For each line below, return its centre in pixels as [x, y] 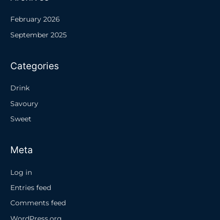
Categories [35, 66]
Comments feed [38, 203]
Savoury [25, 103]
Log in [21, 172]
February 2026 [35, 19]
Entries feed [31, 187]
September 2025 [39, 35]
